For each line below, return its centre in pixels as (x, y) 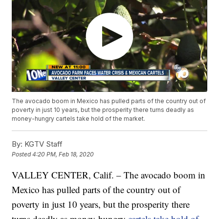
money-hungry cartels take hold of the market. (79, 119)
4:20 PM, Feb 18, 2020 (63, 154)
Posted (22, 154)
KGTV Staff (43, 144)
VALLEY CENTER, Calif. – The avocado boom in (109, 175)
